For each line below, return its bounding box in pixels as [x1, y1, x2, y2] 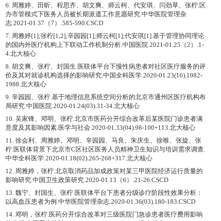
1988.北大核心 [5, 80, 46, 88]
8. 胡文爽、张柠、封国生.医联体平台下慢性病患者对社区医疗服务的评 [5, 63, 206, 70]
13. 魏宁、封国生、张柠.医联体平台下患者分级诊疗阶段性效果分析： [5, 189, 203, 196]
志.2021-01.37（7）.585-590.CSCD [5, 19, 103, 27]
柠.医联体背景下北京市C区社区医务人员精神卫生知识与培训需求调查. [5, 146, 205, 153]
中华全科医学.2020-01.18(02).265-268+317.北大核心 [5, 154, 152, 162]
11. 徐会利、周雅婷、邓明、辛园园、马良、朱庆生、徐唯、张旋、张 [5, 137, 201, 144]
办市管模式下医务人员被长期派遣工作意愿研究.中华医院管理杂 [5, 10, 186, 18]
